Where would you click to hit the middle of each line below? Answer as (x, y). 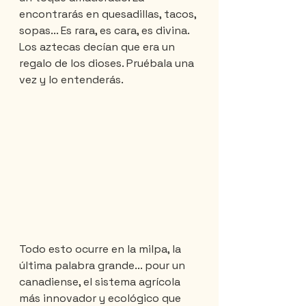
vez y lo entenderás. (71, 79)
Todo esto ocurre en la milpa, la (101, 249)
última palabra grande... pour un (103, 265)
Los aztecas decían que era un (98, 46)
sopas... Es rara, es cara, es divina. (106, 30)
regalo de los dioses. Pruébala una (108, 63)
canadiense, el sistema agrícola (101, 281)
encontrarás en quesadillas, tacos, (109, 14)
